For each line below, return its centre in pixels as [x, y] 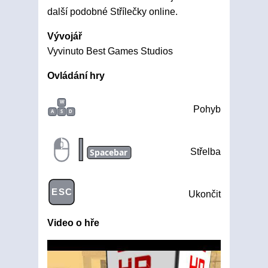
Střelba [205, 152]
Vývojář [65, 36]
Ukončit [205, 194]
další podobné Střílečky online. [112, 12]
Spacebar [109, 152]
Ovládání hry [76, 76]
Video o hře [73, 223]
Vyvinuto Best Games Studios [110, 51]
